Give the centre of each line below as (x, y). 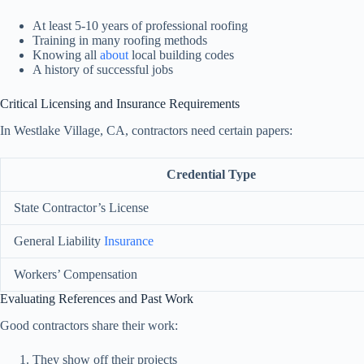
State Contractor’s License (81, 208)
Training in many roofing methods (120, 41)
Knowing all (66, 55)
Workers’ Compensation (76, 275)
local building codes (181, 55)
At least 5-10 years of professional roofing (140, 26)
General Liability (59, 241)
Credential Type (211, 175)
